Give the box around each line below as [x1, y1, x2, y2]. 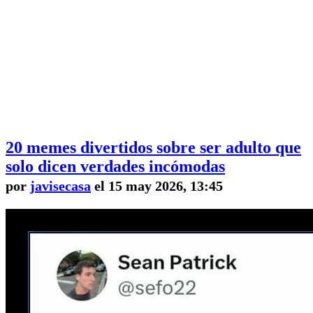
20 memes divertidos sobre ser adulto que [6, 138, 301, 157]
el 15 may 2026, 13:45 [91, 178, 223, 194]
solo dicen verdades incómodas [6, 157, 225, 176]
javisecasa [30, 178, 91, 194]
